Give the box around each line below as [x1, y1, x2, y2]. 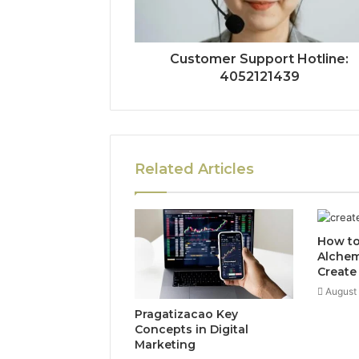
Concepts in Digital [135, 321, 248, 337]
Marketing [135, 337, 196, 352]
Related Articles [135, 160, 254, 179]
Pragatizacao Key [135, 306, 238, 321]
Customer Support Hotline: [170, 51, 349, 67]
